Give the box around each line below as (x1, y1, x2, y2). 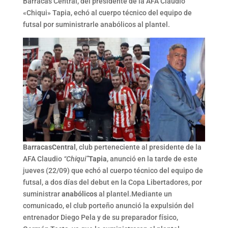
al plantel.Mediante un (97, 189, 172, 198)
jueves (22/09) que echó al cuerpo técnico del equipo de (22, 166, 203, 175)
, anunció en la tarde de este (106, 154, 197, 163)
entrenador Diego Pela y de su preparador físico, (22, 213, 178, 221)
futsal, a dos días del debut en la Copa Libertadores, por (22, 178, 202, 186)
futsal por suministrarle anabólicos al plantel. (22, 20, 170, 28)
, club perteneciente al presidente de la (75, 142, 202, 151)
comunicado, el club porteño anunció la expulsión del (22, 201, 194, 210)
